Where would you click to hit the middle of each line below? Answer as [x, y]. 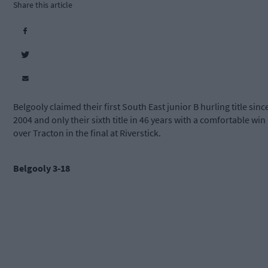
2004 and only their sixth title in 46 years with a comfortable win [139, 120]
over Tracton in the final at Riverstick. [87, 133]
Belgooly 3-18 [42, 168]
